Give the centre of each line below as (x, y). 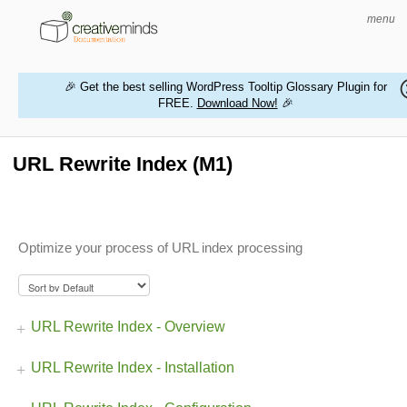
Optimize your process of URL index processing (160, 248)
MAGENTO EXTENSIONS (120, 191)
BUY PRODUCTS (100, 277)
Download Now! (237, 104)
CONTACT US (91, 234)
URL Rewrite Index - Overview (128, 327)
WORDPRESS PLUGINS (117, 149)
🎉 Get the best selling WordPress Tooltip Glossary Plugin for (225, 87)
